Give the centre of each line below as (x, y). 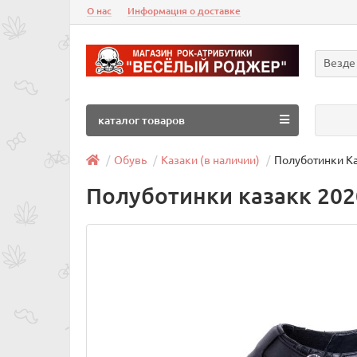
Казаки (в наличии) (210, 161)
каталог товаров (141, 121)
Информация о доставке (184, 11)
